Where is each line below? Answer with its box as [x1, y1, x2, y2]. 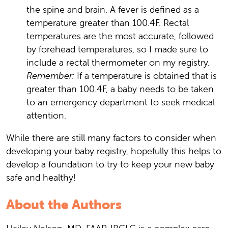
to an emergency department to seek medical [26, 96, 215, 108]
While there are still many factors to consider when [6, 131, 216, 144]
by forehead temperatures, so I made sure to [26, 43, 208, 55]
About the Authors [6, 196, 122, 213]
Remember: [26, 69, 74, 81]
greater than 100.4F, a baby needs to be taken [26, 82, 214, 95]
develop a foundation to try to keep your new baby [6, 158, 214, 170]
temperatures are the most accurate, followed [26, 30, 214, 42]
